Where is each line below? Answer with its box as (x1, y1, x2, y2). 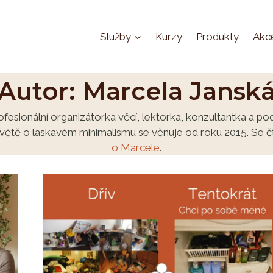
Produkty (196, 30, 239, 43)
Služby (99, 30, 131, 43)
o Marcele (112, 141, 160, 154)
